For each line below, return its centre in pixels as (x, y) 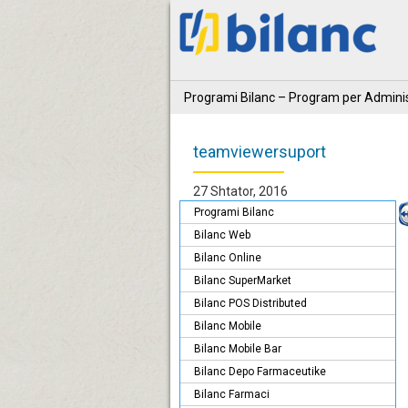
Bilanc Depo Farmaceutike (260, 372)
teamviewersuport (260, 152)
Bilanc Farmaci (232, 395)
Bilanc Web (222, 235)
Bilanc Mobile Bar (238, 349)
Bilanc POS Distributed (250, 304)
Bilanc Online (228, 258)
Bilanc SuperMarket (243, 281)
